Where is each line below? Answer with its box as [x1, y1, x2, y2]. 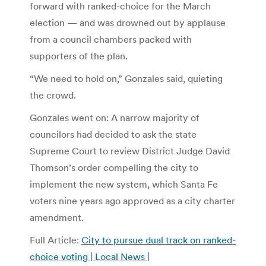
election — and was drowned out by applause [30, 16, 226, 28]
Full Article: [30, 233, 81, 246]
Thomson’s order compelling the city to [30, 161, 198, 173]
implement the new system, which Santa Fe [30, 178, 218, 190]
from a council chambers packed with [30, 33, 192, 45]
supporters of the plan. [30, 49, 128, 62]
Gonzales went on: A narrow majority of [30, 111, 199, 123]
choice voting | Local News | [30, 250, 150, 262]
